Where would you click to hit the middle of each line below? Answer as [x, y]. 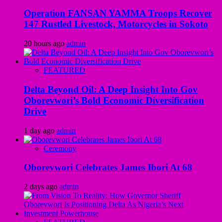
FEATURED [64, 70]
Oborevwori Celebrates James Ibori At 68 [108, 167]
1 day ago [40, 130]
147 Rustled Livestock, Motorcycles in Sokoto [116, 24]
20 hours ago [45, 44]
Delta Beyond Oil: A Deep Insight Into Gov [111, 89]
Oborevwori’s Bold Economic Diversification [114, 100]
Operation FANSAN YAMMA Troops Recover [118, 13]
